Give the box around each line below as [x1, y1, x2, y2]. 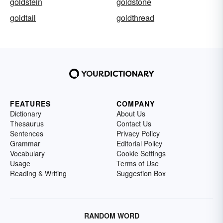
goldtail [10, 11, 36, 23]
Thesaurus [10, 118, 44, 128]
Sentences [10, 128, 43, 138]
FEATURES [10, 98, 51, 109]
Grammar [10, 138, 40, 148]
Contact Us [116, 118, 151, 128]
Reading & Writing [10, 168, 67, 178]
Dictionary [10, 108, 41, 118]
